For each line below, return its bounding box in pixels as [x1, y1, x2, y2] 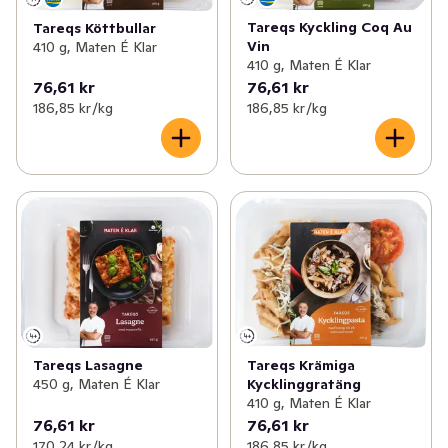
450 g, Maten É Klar [33, 374, 160, 393]
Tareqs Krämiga [246, 355, 355, 374]
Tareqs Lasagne [33, 355, 143, 374]
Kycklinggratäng [246, 374, 361, 393]
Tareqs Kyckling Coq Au [246, 17, 412, 36]
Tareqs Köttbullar [33, 18, 156, 37]
